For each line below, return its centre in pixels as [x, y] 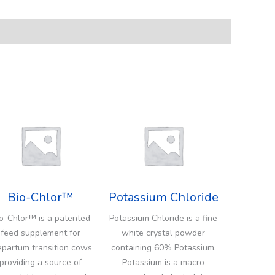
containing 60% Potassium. [163, 247]
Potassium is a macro [163, 262]
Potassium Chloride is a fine [163, 218]
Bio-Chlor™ [41, 197]
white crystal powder [163, 233]
